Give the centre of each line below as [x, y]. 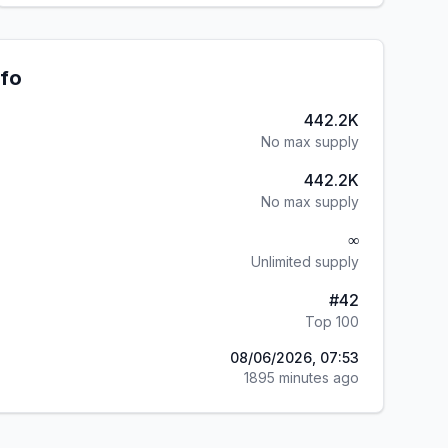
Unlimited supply [305, 261]
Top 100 [332, 321]
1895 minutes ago [301, 377]
